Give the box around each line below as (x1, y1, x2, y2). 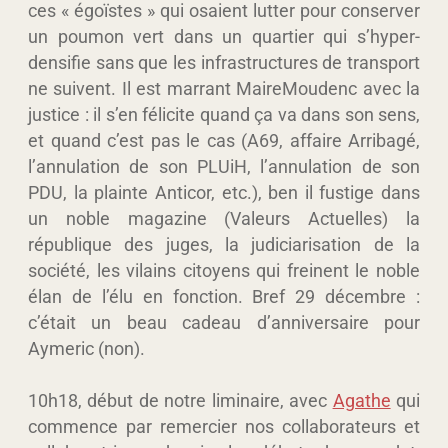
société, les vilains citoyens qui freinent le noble (28, 259, 420, 281)
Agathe (332, 389, 391, 411)
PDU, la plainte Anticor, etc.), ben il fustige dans (28, 181, 420, 203)
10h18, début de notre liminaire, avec (28, 389, 333, 411)
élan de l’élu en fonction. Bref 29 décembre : (28, 285, 420, 307)
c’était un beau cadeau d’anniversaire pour (28, 311, 420, 333)
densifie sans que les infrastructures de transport (28, 51, 420, 73)
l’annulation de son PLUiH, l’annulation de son (28, 155, 420, 177)
